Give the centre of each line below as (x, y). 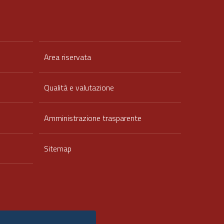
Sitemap (58, 148)
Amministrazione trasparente (93, 118)
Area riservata (67, 57)
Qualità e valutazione (79, 87)
